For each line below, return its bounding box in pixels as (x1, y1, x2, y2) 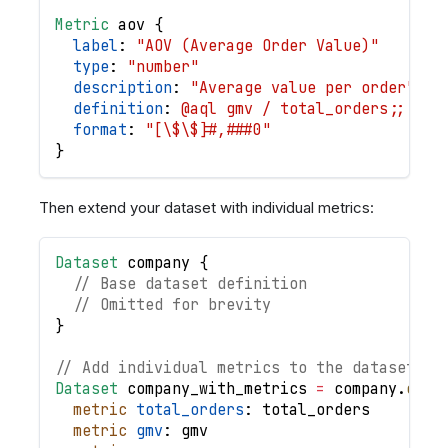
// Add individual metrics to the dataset (54, 358, 415, 379)
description (72, 77, 172, 98)
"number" (126, 56, 199, 77)
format (72, 119, 127, 140)
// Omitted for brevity (72, 295, 271, 316)
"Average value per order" (189, 77, 415, 98)
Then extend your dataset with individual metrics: (38, 197, 374, 217)
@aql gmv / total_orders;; (180, 98, 406, 119)
